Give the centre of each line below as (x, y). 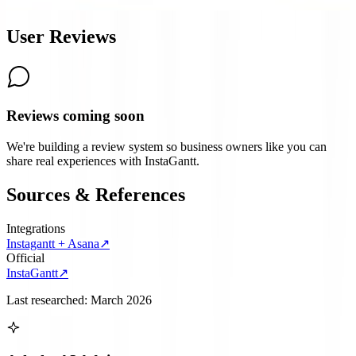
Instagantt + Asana (53, 243)
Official (25, 257)
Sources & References (96, 194)
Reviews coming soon (75, 115)
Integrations (36, 228)
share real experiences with (75, 161)
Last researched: (48, 300)
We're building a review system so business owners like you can (166, 146)
